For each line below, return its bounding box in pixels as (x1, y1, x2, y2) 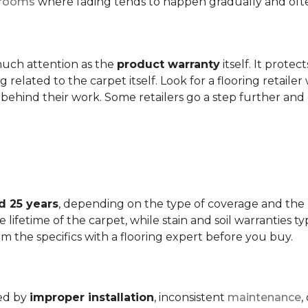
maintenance (228, 291, 301, 304)
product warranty (117, 58, 220, 71)
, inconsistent (154, 291, 228, 304)
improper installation (30, 291, 154, 304)
